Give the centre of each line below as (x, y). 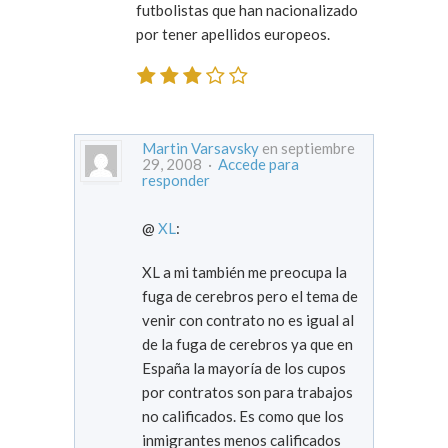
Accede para (258, 163)
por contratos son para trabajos (247, 391)
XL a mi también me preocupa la (244, 271)
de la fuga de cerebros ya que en (247, 343)
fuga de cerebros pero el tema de (250, 295)
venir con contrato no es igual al (248, 319)
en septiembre (307, 147)
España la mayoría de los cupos (244, 367)
